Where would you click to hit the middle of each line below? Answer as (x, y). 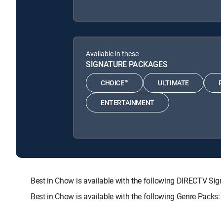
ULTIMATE (174, 83)
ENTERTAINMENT (128, 103)
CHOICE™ (115, 83)
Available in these (112, 53)
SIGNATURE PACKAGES (127, 64)
